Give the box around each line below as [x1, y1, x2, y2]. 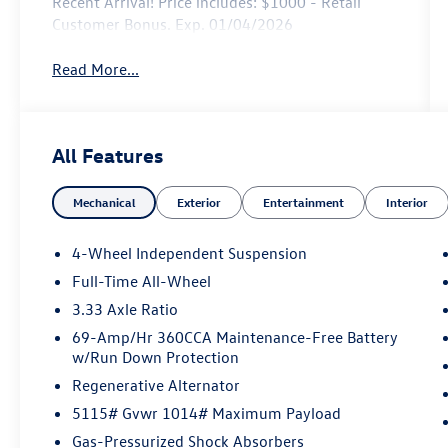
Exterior [177, 193, 222, 210]
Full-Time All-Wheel [72, 270, 213, 291]
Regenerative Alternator [72, 374, 241, 395]
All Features [52, 141, 163, 167]
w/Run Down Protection [72, 346, 240, 367]
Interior [386, 193, 429, 210]
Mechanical [73, 193, 136, 210]
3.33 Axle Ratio [72, 298, 179, 319]
